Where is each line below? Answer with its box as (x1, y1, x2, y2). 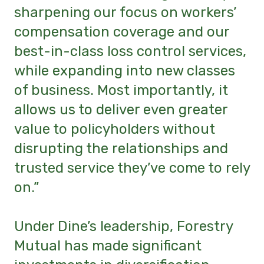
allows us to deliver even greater (14, 101, 227, 118)
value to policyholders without (14, 120, 215, 137)
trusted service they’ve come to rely (14, 159, 250, 176)
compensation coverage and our (14, 23, 229, 40)
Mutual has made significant (14, 237, 202, 255)
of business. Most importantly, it (14, 81, 228, 98)
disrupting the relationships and (14, 140, 228, 157)
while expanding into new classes (14, 62, 235, 79)
